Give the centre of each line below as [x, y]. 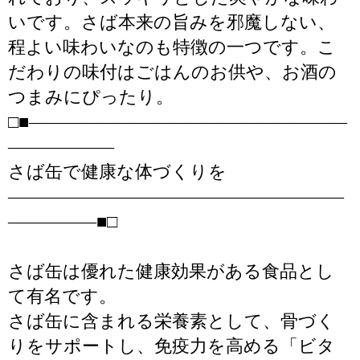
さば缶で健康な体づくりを [117, 172]
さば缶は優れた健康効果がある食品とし [171, 271]
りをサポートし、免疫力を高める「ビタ [172, 346]
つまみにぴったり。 [91, 97]
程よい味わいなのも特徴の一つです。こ [172, 47]
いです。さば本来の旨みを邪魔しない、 [172, 22]
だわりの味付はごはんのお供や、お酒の [172, 72]
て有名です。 [62, 296]
